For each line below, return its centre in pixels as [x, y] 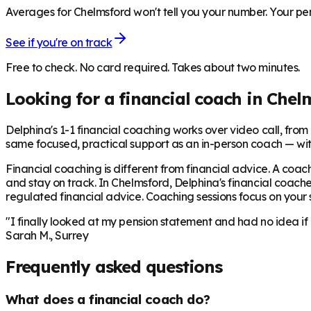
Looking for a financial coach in [136, 98]
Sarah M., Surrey [47, 235]
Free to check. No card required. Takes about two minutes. [153, 67]
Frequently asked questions [114, 266]
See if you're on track [59, 42]
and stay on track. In [59, 182]
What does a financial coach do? [108, 299]
